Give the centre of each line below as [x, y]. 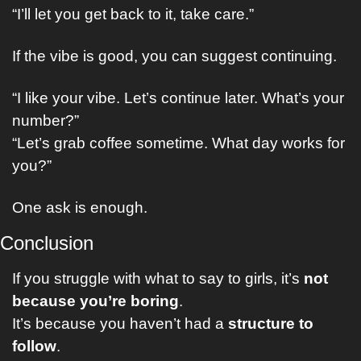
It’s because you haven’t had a [120, 324]
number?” [46, 120]
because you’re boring [95, 301]
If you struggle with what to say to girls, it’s [158, 278]
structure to [271, 324]
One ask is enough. [80, 207]
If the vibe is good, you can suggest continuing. [174, 56]
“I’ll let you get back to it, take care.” [133, 14]
